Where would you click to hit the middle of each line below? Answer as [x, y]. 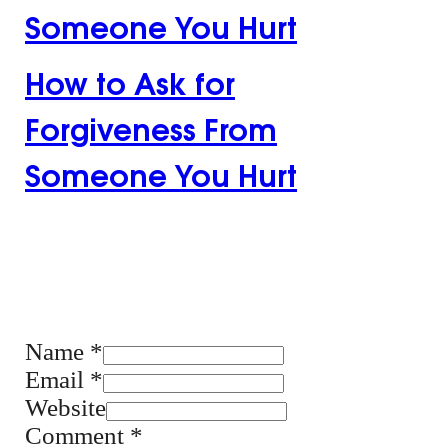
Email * [64, 380]
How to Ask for [130, 81]
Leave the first [126, 269]
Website [65, 408]
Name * [64, 352]
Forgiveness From [151, 127]
